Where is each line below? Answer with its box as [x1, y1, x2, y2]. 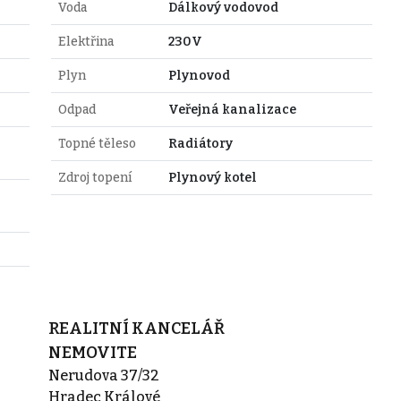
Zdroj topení [57, 169, 132, 185]
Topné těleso [57, 135, 136, 151]
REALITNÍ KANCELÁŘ [47, 318, 225, 338]
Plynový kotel [167, 169, 257, 185]
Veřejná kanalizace [167, 101, 296, 117]
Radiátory [167, 135, 233, 151]
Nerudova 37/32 [47, 366, 159, 384]
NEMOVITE [47, 342, 137, 363]
